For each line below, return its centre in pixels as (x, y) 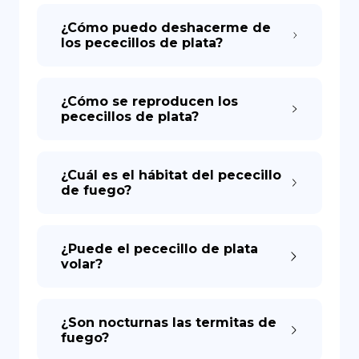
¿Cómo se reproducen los (149, 101)
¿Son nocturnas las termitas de (169, 323)
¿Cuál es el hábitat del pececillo (171, 175)
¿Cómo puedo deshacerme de (166, 28)
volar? (82, 264)
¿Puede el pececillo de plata (159, 249)
